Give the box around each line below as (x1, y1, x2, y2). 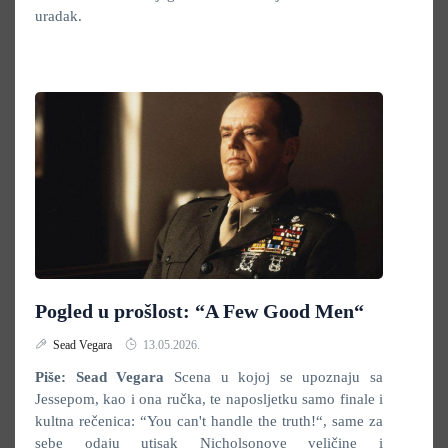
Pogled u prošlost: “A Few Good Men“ (35, 300, 364, 322)
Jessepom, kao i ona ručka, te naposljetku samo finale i (35, 391, 383, 407)
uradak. (35, 8, 82, 24)
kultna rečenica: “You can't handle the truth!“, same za (35, 413, 383, 429)
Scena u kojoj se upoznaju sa (164, 369, 383, 385)
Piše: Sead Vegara (35, 369, 165, 385)
